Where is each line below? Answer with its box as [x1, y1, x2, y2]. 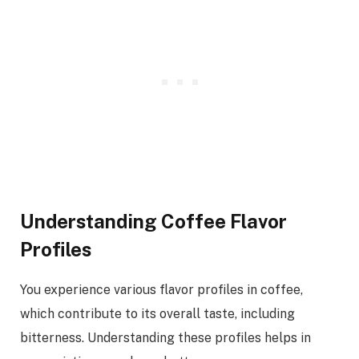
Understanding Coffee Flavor [20, 209, 287, 232]
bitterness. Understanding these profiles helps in [20, 329, 311, 345]
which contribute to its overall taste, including [20, 305, 295, 321]
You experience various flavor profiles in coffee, [20, 281, 303, 297]
